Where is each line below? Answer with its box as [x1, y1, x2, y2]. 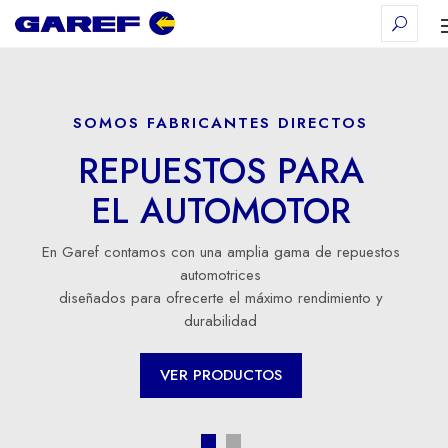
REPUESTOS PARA [77, 146, 364, 196]
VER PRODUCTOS [159, 364, 282, 386]
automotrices [180, 264, 261, 286]
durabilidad [184, 310, 257, 332]
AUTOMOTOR [139, 186, 351, 236]
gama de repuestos [273, 241, 400, 263]
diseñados [58, 287, 131, 309]
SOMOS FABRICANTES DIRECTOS [73, 112, 368, 134]
